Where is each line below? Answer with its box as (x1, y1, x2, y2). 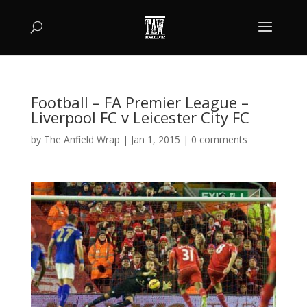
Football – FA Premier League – (30, 92, 249, 112)
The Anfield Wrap (43, 133, 120, 146)
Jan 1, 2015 (130, 133, 180, 146)
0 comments (191, 133, 247, 146)
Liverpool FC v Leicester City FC (30, 107, 249, 127)
